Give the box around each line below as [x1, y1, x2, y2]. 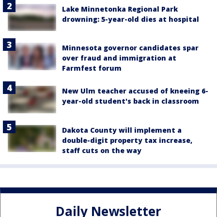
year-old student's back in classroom [62, 96, 199, 106]
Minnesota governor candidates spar [62, 43, 199, 53]
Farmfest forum [62, 63, 122, 73]
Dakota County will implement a [62, 125, 182, 135]
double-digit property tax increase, [62, 135, 192, 145]
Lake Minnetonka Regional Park [62, 4, 178, 14]
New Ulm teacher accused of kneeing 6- [62, 86, 208, 96]
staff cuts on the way [62, 145, 141, 155]
